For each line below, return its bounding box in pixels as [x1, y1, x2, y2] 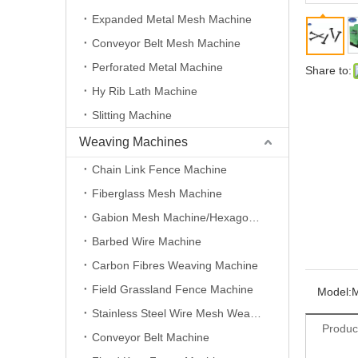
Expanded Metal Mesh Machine [92, 13, 252, 26]
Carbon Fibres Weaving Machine [92, 259, 258, 272]
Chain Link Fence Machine [92, 163, 227, 176]
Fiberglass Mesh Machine [92, 187, 222, 200]
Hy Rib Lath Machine [92, 85, 197, 97]
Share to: [305, 64, 352, 77]
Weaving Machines [79, 135, 188, 149]
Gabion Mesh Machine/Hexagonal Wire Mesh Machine [249, 211, 260, 224]
